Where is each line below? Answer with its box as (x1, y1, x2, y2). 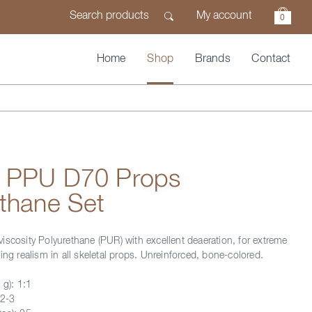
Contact (251, 54, 291, 65)
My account (196, 10, 252, 22)
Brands (194, 54, 231, 65)
